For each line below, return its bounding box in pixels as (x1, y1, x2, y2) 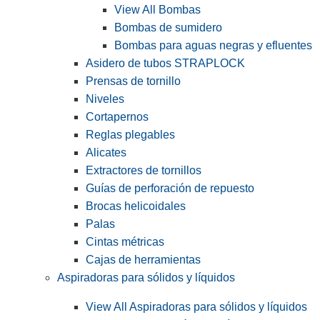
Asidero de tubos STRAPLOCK (86, 57, 245, 70)
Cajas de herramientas (86, 254, 201, 266)
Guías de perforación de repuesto (86, 182, 254, 195)
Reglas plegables (86, 129, 175, 141)
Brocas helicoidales (86, 200, 186, 213)
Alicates (86, 146, 126, 159)
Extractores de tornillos (86, 164, 201, 177)
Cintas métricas (86, 236, 164, 249)
